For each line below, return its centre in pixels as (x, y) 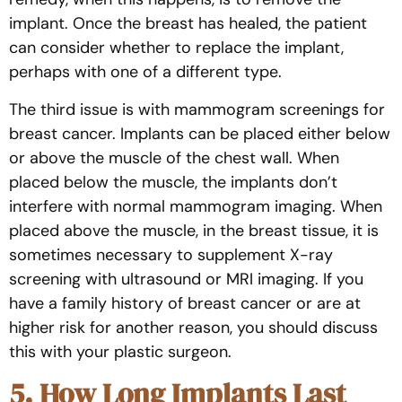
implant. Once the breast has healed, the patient (188, 24)
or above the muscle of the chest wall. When (174, 157)
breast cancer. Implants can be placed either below (200, 133)
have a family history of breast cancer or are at (185, 303)
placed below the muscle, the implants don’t (173, 182)
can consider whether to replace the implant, (176, 48)
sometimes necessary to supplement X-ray (171, 254)
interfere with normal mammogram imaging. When (196, 206)
